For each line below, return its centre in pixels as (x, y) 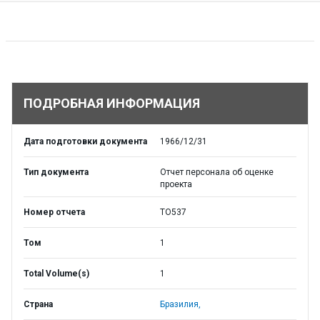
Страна (38, 304)
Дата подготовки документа (85, 141)
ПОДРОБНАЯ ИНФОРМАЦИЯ (112, 103)
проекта (176, 184)
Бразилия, (180, 304)
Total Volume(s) (56, 274)
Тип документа (56, 172)
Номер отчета (54, 212)
